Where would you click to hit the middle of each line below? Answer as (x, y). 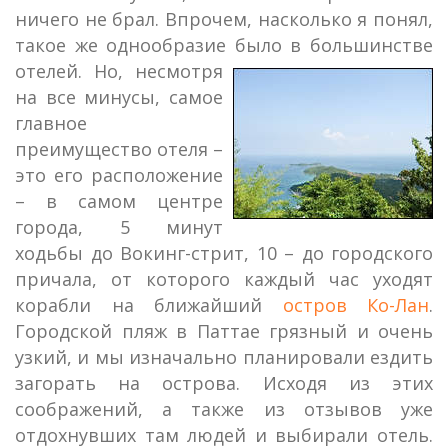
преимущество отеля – (119, 149)
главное (51, 123)
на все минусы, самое (119, 97)
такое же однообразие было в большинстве (224, 45)
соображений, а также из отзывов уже (224, 409)
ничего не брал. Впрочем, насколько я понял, (224, 19)
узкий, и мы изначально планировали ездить (224, 357)
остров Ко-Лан (355, 305)
